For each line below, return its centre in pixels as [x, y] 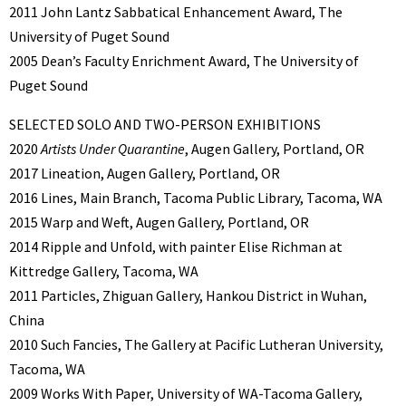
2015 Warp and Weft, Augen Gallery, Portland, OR [159, 222]
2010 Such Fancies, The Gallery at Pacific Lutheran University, [196, 345]
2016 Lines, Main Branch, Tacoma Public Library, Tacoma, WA [196, 198]
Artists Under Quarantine [113, 149]
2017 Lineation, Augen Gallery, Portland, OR [145, 174]
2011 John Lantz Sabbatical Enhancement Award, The [176, 12]
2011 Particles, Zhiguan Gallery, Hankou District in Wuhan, [188, 296]
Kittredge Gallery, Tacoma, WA [104, 271]
